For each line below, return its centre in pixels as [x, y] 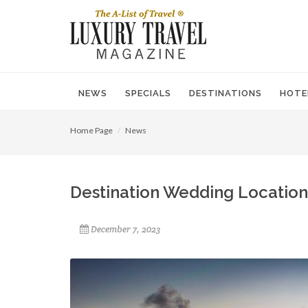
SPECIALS [148, 93]
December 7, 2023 [125, 229]
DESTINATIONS [225, 93]
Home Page [91, 130]
